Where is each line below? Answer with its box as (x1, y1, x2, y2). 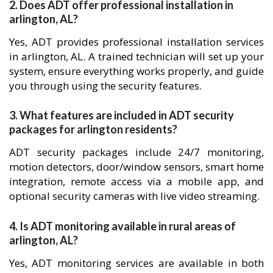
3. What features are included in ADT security (9, 108, 234, 122)
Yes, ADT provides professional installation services (9, 34, 264, 49)
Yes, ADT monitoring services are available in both (9, 255, 264, 270)
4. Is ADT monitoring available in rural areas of (9, 219, 236, 233)
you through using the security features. (9, 78, 202, 93)
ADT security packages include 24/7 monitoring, (9, 145, 264, 160)
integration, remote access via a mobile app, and (9, 174, 264, 189)
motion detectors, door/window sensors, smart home (9, 160, 264, 174)
